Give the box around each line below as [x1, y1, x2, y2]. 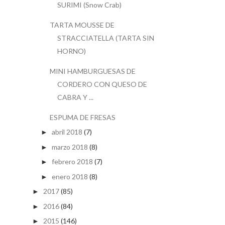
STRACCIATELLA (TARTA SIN [57, 33, 154, 42]
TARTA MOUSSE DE [49, 20, 115, 29]
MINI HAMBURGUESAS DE [49, 66, 136, 75]
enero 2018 [51, 172, 88, 181]
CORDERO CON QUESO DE [57, 79, 147, 88]
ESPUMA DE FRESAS [49, 113, 116, 122]
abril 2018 [51, 128, 82, 137]
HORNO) [57, 46, 86, 55]
